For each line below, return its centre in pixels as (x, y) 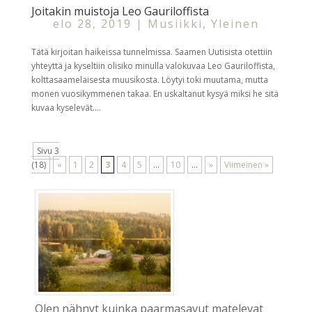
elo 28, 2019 (92, 23)
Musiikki (175, 23)
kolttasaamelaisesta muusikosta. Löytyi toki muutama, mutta (149, 79)
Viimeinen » (246, 164)
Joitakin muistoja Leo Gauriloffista (120, 11)
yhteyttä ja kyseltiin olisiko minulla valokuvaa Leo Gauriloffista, (153, 65)
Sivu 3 (48, 150)
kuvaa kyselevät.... (66, 107)
